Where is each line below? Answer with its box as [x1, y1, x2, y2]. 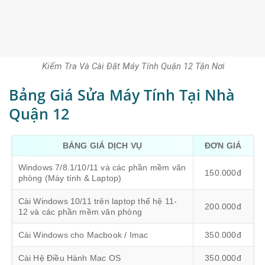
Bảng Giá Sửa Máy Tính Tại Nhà [9, 84, 235, 105]
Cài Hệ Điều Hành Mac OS [18, 253, 121, 263]
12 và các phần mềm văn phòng [18, 206, 143, 216]
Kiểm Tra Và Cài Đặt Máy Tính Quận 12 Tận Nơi [42, 61, 225, 72]
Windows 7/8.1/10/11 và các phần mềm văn [18, 162, 186, 172]
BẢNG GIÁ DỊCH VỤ [62, 140, 143, 150]
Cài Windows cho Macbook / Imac [18, 230, 148, 240]
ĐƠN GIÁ [204, 140, 242, 150]
